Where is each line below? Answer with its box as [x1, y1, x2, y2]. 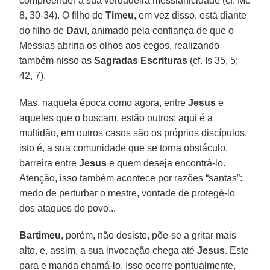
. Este [225, 245, 250, 256]
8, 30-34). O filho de [19, 10, 106, 20]
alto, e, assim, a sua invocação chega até [19, 245, 198, 256]
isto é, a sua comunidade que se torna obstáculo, [19, 142, 228, 153]
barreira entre [19, 157, 80, 168]
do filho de [19, 25, 67, 36]
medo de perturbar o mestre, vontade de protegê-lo [19, 187, 236, 198]
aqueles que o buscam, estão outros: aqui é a [19, 112, 213, 123]
